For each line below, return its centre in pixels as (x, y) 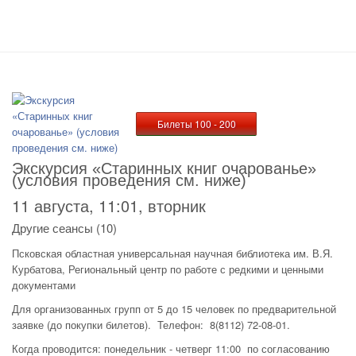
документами (50, 285)
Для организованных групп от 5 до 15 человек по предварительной (174, 309)
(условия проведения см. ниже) (129, 180)
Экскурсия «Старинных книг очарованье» (164, 168)
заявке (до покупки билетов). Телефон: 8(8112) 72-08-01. (151, 325)
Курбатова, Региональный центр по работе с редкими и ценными (168, 269)
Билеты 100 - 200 (196, 124)
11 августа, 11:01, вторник (109, 205)
